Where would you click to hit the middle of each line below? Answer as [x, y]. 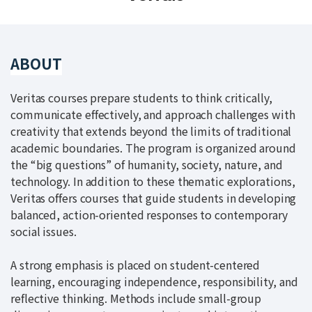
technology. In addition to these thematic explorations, [153, 181]
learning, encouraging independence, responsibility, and [154, 281]
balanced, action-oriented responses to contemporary [149, 214]
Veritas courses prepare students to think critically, [141, 97]
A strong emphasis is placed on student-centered [135, 265]
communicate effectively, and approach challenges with [153, 114]
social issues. [44, 231]
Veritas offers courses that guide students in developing [154, 198]
